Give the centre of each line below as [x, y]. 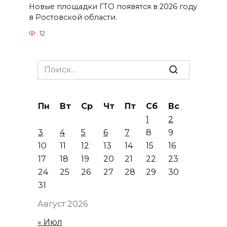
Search [51, 65]
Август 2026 [63, 204]
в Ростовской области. [73, 17]
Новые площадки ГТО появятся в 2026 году [113, 6]
